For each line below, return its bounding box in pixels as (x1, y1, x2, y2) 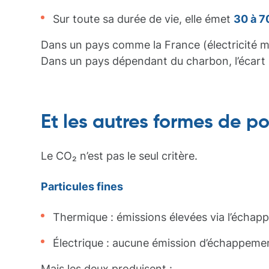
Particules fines (41, 180, 123, 193)
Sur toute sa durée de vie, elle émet (53, 13, 234, 25)
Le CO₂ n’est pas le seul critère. (41, 150, 198, 162)
